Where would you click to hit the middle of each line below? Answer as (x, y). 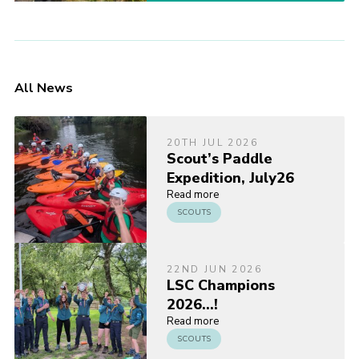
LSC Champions (220, 286)
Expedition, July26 (230, 178)
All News (43, 89)
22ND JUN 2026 (214, 270)
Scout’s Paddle (219, 159)
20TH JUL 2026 (212, 143)
